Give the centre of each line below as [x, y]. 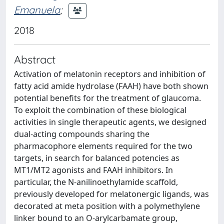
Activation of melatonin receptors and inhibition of [110, 74]
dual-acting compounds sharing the [82, 134]
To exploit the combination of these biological [100, 110]
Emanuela [37, 9]
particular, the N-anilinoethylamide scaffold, [96, 182]
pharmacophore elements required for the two [103, 146]
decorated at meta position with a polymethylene [107, 206]
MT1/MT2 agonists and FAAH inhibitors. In [93, 170]
